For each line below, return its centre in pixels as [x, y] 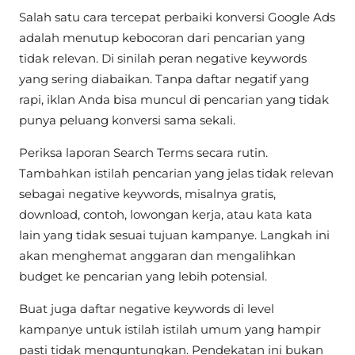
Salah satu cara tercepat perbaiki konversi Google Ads [177, 17]
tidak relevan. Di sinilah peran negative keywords [163, 59]
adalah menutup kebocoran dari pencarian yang [162, 38]
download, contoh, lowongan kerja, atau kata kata [166, 215]
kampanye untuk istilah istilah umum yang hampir [170, 330]
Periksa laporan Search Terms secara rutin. [143, 153]
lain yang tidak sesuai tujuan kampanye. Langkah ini [174, 235]
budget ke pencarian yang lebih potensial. [143, 277]
